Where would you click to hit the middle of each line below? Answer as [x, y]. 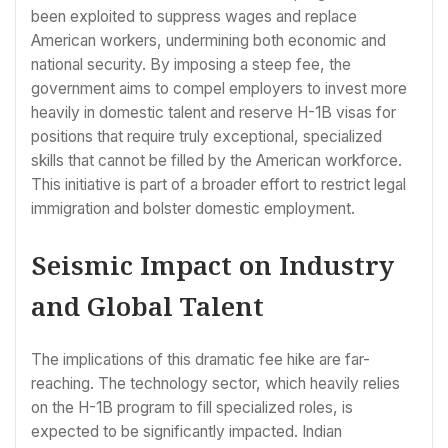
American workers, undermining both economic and [208, 41]
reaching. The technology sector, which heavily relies [215, 384]
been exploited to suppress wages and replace [194, 17]
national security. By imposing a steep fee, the [191, 65]
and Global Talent [147, 305]
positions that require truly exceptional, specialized [206, 137]
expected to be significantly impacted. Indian [186, 432]
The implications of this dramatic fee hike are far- [200, 360]
